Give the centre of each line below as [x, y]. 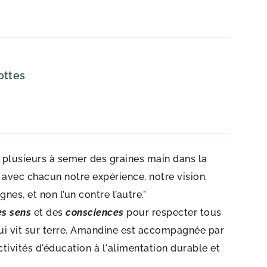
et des [49, 212]
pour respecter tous [174, 212]
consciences [95, 212]
